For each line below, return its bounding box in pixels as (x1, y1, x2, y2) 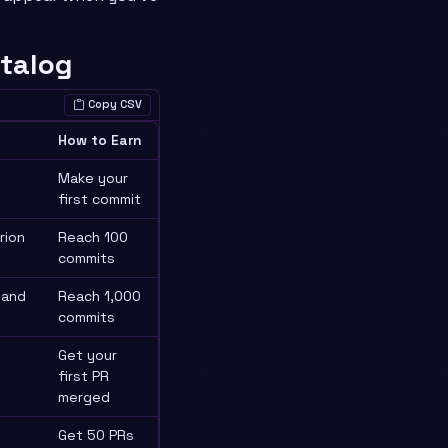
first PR (58, 366, 109, 385)
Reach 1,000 (58, 286, 141, 305)
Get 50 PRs (58, 425, 134, 444)
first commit (58, 189, 141, 208)
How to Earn (58, 130, 142, 149)
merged (58, 387, 110, 406)
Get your (58, 345, 117, 364)
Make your (58, 168, 128, 187)
